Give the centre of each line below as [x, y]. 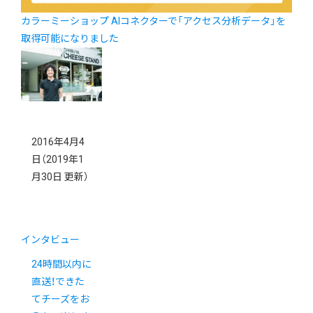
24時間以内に [61, 264]
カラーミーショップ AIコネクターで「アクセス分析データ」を [153, 21]
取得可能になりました [70, 38]
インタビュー [50, 239]
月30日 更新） [60, 176]
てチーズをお [60, 299]
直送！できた [58, 281]
